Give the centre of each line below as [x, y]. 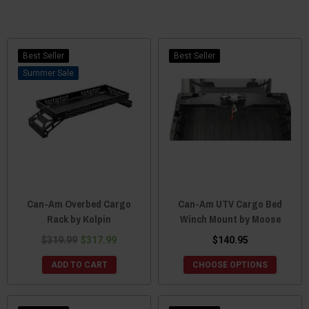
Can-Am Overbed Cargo [79, 203]
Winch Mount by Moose [230, 219]
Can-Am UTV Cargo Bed [230, 203]
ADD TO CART [79, 265]
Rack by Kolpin [79, 219]
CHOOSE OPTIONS [230, 265]
